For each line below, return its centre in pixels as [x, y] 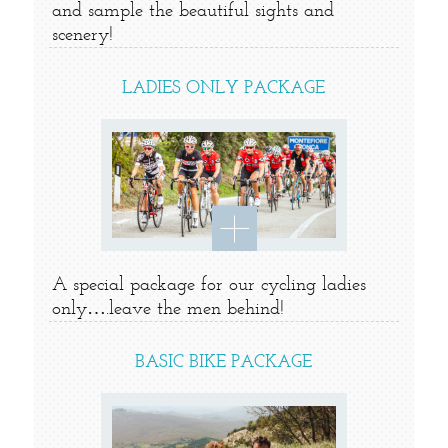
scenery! [82, 35]
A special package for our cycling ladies [208, 284]
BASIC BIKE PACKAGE [224, 361]
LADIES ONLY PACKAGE [224, 88]
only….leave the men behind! [167, 308]
